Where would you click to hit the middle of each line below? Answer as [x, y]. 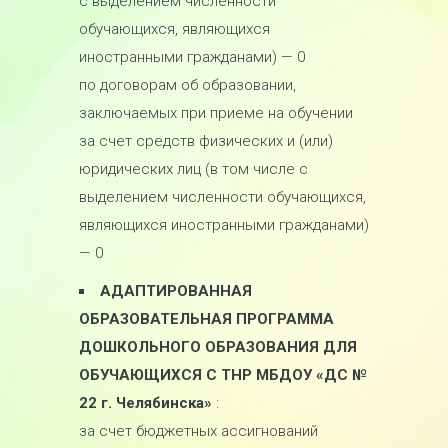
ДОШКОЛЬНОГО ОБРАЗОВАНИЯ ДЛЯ [218, 347]
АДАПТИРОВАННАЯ [176, 291]
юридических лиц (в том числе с [193, 169]
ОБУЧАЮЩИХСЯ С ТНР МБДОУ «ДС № [223, 375]
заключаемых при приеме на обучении [216, 113]
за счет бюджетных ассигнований [198, 431]
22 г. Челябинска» [147, 403]
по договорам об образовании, [187, 85]
